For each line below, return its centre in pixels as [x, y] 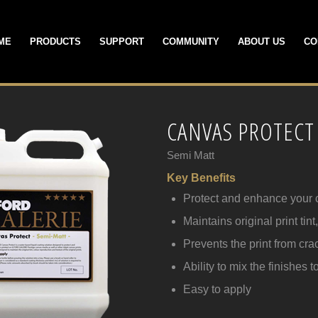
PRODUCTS [55, 42]
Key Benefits [203, 177]
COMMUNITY [191, 42]
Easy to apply [218, 289]
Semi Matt [191, 155]
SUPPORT [122, 42]
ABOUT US [262, 42]
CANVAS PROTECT [241, 131]
